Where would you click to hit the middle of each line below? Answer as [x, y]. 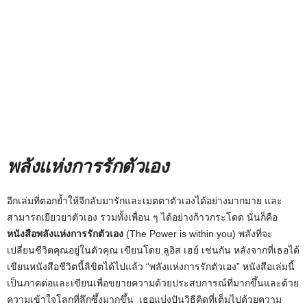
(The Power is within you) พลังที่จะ [198, 233]
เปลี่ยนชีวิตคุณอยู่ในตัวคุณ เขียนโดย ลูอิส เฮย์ [103, 250]
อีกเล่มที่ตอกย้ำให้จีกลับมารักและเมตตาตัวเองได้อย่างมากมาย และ [145, 200]
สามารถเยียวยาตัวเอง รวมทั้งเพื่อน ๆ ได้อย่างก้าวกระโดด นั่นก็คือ [142, 217]
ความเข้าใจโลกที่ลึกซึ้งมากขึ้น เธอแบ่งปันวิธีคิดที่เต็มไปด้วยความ [144, 299]
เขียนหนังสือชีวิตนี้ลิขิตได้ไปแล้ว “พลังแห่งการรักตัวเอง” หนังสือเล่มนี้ [151, 266]
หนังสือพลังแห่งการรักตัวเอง [65, 233]
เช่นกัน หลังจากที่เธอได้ [250, 250]
